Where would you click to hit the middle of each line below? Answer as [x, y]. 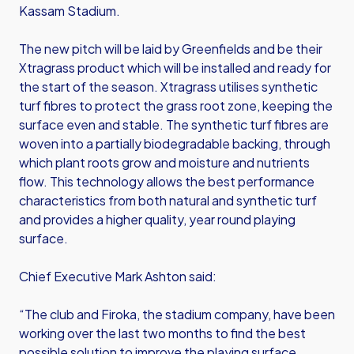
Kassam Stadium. [70, 11]
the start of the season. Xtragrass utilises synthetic [168, 87]
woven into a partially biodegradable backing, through [175, 143]
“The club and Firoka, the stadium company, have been [177, 314]
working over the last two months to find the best [162, 333]
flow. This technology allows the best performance [167, 181]
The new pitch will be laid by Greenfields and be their [171, 49]
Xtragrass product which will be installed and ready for [175, 68]
